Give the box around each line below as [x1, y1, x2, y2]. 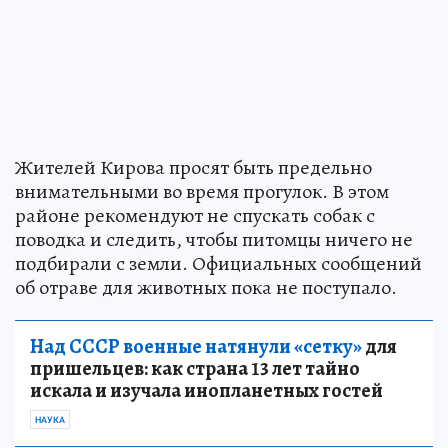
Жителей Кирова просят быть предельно [15, 153, 372, 181]
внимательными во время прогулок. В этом [15, 177, 389, 205]
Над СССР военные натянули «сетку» [30, 332, 362, 360]
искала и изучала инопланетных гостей [30, 376, 383, 404]
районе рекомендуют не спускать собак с [15, 201, 375, 229]
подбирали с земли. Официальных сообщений [15, 249, 422, 277]
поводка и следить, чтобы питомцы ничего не [15, 225, 413, 253]
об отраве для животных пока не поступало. [15, 273, 397, 301]
